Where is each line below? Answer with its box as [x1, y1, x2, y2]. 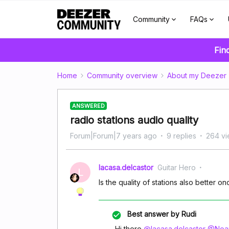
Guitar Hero [157, 163, 196, 172]
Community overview [87, 71, 157, 80]
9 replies [167, 131, 196, 140]
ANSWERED [72, 102, 105, 109]
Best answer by [127, 210, 179, 218]
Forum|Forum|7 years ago [70, 131, 157, 140]
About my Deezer [167, 71, 226, 80]
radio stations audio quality [70, 114, 198, 126]
